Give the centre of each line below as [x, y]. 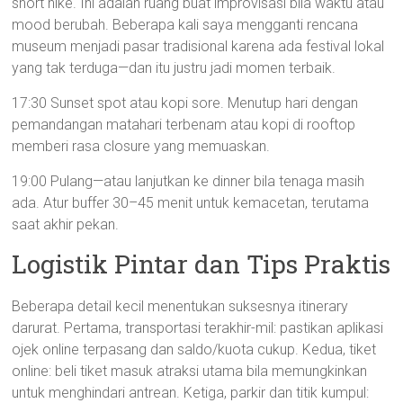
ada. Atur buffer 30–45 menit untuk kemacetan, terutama [191, 203]
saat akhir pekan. [66, 224]
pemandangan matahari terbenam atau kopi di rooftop [184, 125]
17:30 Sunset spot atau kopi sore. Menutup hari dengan [185, 103]
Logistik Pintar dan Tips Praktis [201, 264]
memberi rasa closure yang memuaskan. [141, 146]
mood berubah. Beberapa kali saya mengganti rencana [185, 25]
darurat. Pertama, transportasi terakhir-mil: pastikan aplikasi [198, 328]
